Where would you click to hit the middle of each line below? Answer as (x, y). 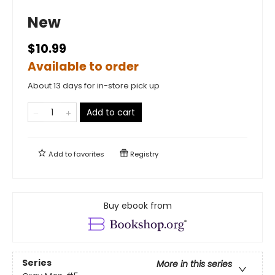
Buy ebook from (137, 205)
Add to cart (111, 112)
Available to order (83, 66)
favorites (89, 154)
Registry (143, 154)
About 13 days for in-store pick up (94, 85)
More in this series (194, 264)
